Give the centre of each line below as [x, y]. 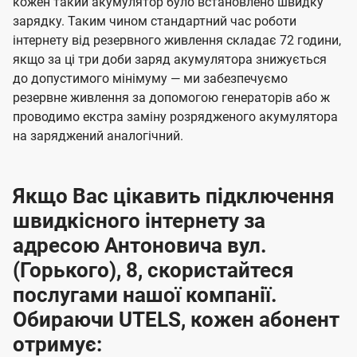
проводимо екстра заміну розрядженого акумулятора [175, 117]
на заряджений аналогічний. [98, 136]
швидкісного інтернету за [139, 221]
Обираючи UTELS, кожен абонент [176, 320]
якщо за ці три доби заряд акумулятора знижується [170, 60]
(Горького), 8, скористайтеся [153, 271]
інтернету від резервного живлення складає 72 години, [177, 41]
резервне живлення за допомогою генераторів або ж [171, 98]
